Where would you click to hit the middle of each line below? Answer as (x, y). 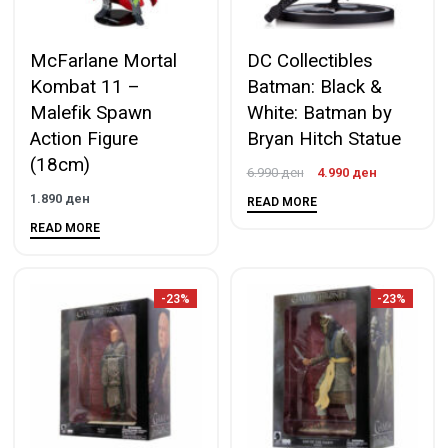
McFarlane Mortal (103, 60)
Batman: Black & (314, 86)
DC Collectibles (309, 60)
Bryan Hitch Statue (323, 138)
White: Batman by (319, 112)
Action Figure (84, 138)
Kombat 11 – (85, 86)
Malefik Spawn (91, 112)
